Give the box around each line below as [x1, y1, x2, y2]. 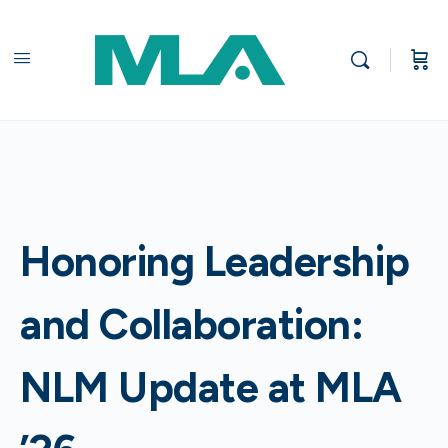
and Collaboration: [20, 299, 364, 350]
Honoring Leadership [20, 236, 410, 287]
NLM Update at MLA [20, 362, 402, 413]
